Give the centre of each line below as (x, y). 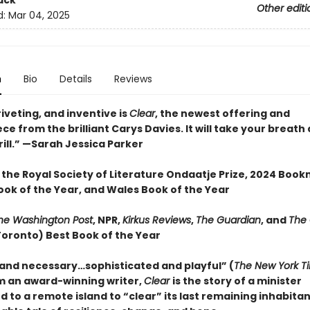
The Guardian (228, 220)
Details (75, 79)
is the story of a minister (237, 281)
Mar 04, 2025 (39, 16)
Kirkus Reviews (156, 220)
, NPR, (107, 220)
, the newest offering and (222, 113)
